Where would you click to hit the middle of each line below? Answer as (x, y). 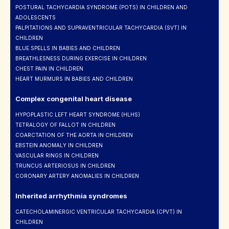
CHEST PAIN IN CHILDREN (49, 69)
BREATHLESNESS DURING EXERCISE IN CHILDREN (81, 59)
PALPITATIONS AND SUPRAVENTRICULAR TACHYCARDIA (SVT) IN (101, 28)
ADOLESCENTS (36, 18)
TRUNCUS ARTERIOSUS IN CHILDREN (65, 166)
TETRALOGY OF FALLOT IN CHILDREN (65, 125)
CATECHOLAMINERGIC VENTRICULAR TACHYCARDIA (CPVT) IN (99, 212)
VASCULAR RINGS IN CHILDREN (57, 156)
